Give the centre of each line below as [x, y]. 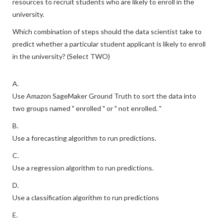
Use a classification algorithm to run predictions [86, 197]
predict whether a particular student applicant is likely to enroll [109, 44]
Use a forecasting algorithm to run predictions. [84, 138]
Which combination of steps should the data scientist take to [107, 31]
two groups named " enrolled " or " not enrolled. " [87, 108]
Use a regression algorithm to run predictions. [83, 168]
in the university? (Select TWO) [61, 56]
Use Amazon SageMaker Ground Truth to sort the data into [104, 96]
